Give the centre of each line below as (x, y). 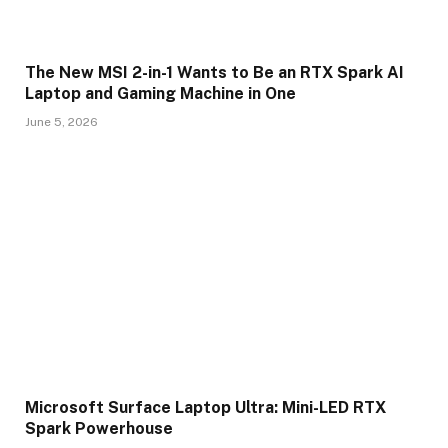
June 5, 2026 (61, 121)
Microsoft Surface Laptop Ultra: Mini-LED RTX (205, 407)
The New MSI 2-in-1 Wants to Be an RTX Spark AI (214, 72)
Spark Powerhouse (99, 428)
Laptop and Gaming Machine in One (160, 93)
